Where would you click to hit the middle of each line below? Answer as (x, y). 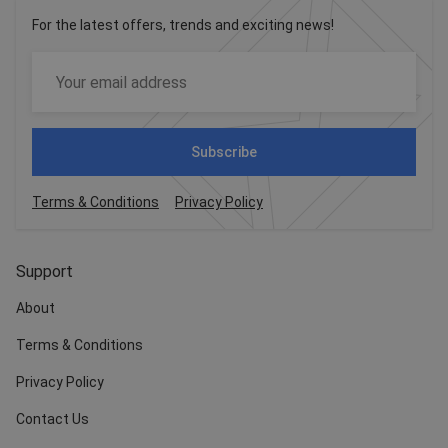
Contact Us (52, 419)
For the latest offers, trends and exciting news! (183, 25)
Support (44, 272)
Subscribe (224, 152)
